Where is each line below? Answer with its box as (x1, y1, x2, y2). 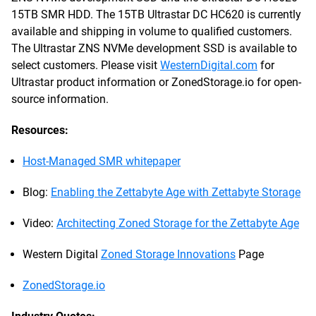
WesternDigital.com (160, 59, 257, 72)
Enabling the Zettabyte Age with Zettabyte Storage (51, 186, 300, 199)
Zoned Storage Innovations (101, 248, 236, 261)
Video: (23, 217, 56, 230)
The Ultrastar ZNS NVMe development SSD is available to (11, 42, 297, 55)
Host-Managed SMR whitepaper (23, 154, 181, 168)
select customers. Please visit (11, 59, 160, 72)
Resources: (11, 123, 68, 137)
